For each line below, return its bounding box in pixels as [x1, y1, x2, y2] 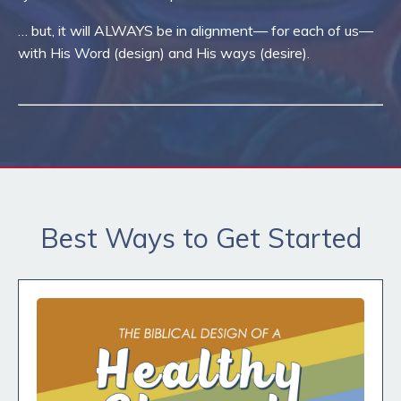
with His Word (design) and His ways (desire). [18, 43, 310, 62]
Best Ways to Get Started [39, 220, 362, 255]
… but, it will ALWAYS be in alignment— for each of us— [18, 21, 373, 39]
